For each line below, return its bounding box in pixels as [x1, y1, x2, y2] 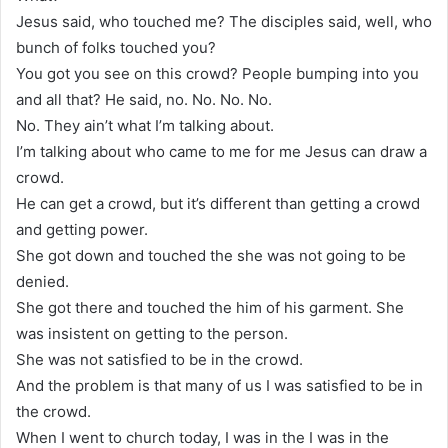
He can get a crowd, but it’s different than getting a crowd [16, 193, 420, 213]
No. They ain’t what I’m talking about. [16, 115, 274, 135]
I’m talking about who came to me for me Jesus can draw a [16, 141, 427, 161]
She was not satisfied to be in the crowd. [16, 349, 303, 369]
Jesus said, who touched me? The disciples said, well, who [16, 11, 432, 31]
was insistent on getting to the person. [16, 323, 288, 343]
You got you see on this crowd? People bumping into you [16, 63, 419, 83]
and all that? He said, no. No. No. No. [16, 89, 272, 109]
